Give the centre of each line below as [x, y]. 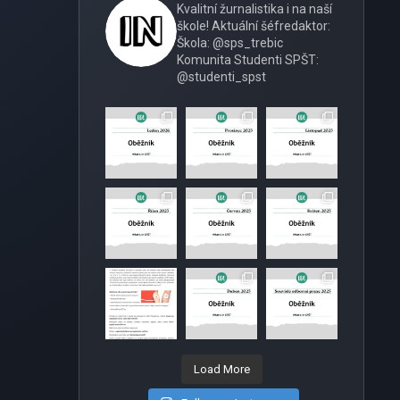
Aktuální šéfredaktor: [270, 26]
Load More [221, 369]
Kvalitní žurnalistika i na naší [254, 9]
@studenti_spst [221, 77]
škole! [193, 26]
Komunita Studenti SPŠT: [248, 60]
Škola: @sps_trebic [230, 43]
